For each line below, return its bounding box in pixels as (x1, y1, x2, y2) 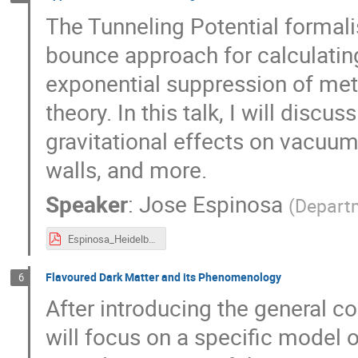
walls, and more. (46, 153, 208, 185)
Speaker (46, 189, 129, 220)
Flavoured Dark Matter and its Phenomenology (46, 268, 282, 284)
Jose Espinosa (139, 189, 284, 220)
